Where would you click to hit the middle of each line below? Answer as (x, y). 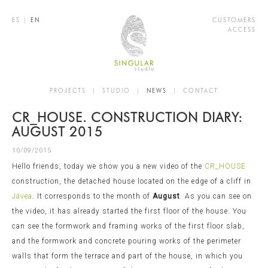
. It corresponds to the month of (92, 196)
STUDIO (116, 90)
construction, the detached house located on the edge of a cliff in (132, 181)
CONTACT (201, 90)
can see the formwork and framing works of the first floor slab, (128, 226)
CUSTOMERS (234, 20)
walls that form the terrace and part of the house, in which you (127, 256)
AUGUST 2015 (57, 131)
